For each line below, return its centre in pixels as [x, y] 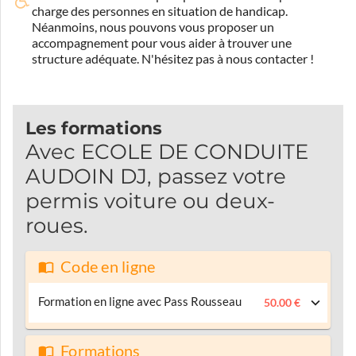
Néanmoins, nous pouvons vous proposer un [153, 27]
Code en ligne [108, 267]
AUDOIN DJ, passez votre [156, 176]
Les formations [94, 128]
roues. [57, 225]
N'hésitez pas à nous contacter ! [226, 58]
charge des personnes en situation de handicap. [160, 11]
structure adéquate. [85, 58]
